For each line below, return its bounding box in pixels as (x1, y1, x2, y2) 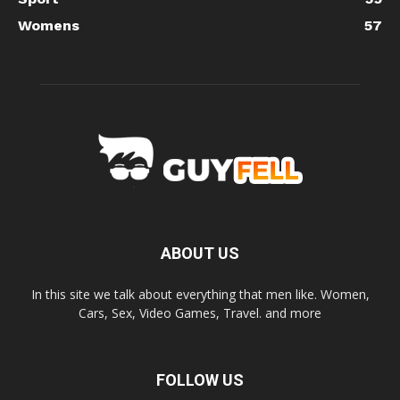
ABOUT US (161, 244, 239, 262)
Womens (18, 17, 79, 34)
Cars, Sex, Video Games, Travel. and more (79, 304, 321, 321)
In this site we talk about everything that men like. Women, (30, 286, 370, 303)
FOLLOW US (156, 371, 244, 389)
